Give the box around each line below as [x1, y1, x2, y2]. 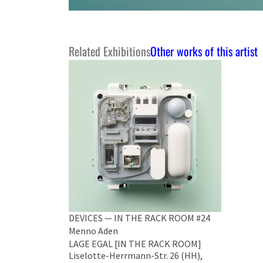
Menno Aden [69, 225, 118, 237]
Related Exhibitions [69, 42, 150, 60]
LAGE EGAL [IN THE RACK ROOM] [69, 238, 201, 249]
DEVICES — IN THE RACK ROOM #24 [69, 212, 210, 224]
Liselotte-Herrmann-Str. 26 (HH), [69, 249, 203, 261]
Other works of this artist [150, 42, 258, 60]
